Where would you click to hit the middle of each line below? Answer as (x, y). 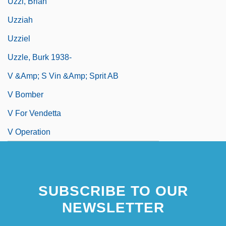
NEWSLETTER (113, 207)
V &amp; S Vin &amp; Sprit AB (63, 76)
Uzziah (20, 20)
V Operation (29, 132)
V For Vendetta (34, 113)
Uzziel (19, 38)
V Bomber (25, 94)
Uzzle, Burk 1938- (40, 57)
